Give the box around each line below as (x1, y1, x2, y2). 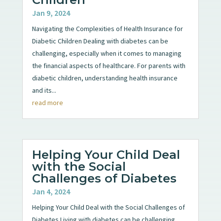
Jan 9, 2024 (32, 7, 70, 18)
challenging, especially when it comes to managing (32, 48, 182, 58)
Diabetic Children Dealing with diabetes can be (32, 36, 168, 45)
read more (32, 98, 63, 107)
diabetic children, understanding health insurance (32, 73, 178, 82)
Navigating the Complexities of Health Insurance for (32, 24, 183, 33)
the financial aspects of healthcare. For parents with (32, 61, 185, 70)
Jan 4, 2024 (32, 186, 70, 196)
